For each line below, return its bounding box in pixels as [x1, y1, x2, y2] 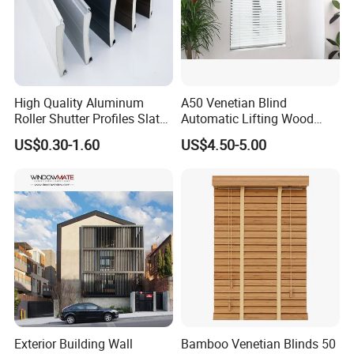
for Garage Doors [14, 125, 111, 143]
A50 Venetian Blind [180, 93, 287, 111]
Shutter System [180, 125, 266, 143]
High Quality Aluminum [14, 93, 145, 111]
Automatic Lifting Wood [180, 109, 314, 127]
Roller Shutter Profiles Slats [14, 109, 167, 127]
